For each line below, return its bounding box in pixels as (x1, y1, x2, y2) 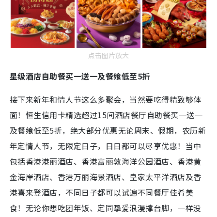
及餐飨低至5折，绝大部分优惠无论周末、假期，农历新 (10, 124, 206, 137)
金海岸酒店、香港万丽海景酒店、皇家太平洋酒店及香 (10, 171, 201, 183)
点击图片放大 (88, 50, 129, 61)
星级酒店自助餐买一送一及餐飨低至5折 (10, 70, 150, 82)
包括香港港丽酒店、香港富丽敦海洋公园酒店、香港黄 (10, 155, 201, 168)
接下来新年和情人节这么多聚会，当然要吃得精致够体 (10, 93, 201, 106)
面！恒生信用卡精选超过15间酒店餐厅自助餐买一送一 (10, 109, 203, 121)
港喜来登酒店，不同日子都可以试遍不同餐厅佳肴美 (10, 186, 194, 199)
